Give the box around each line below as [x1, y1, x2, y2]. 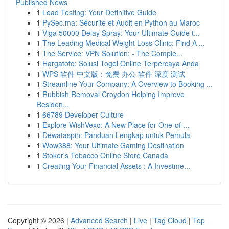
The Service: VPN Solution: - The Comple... [42, 48, 182, 58]
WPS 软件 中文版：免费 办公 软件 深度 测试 [42, 68, 185, 79]
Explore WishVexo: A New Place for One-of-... [42, 120, 190, 130]
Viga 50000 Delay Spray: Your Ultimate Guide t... [42, 28, 200, 38]
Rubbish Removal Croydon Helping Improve [42, 89, 185, 99]
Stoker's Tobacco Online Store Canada [42, 150, 168, 161]
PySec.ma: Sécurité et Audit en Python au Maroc [42, 17, 200, 28]
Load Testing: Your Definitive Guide [42, 7, 156, 17]
